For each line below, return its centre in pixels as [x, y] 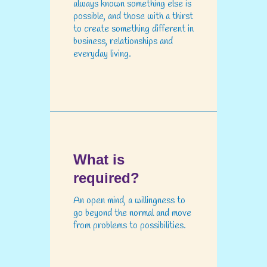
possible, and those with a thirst [133, 16]
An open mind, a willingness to [129, 201]
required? [106, 178]
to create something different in [133, 29]
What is [99, 160]
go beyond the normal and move [132, 213]
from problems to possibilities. [130, 226]
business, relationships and [123, 41]
